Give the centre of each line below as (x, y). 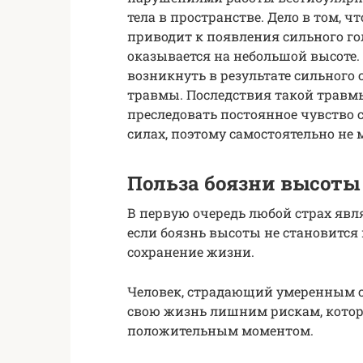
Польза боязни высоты (243, 183)
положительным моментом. (220, 330)
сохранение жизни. (191, 251)
